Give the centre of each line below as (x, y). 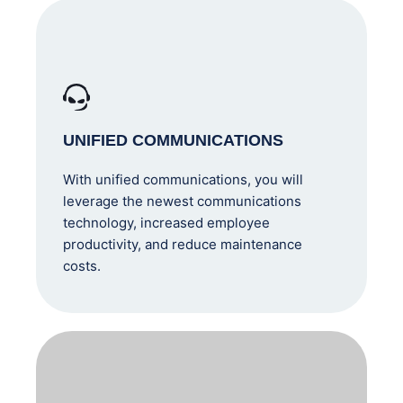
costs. (82, 266)
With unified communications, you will (183, 179)
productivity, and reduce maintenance (183, 244)
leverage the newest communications (182, 201)
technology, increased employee (166, 223)
